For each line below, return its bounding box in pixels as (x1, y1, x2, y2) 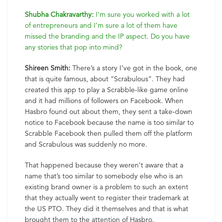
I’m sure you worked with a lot (94, 10, 190, 19)
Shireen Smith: (25, 63, 70, 72)
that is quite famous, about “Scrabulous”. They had (25, 74, 185, 83)
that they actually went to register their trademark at (25, 193, 189, 202)
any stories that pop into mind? (25, 43, 122, 52)
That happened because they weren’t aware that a (25, 161, 183, 169)
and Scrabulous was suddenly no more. (25, 140, 147, 149)
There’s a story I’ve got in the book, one (70, 63, 197, 72)
